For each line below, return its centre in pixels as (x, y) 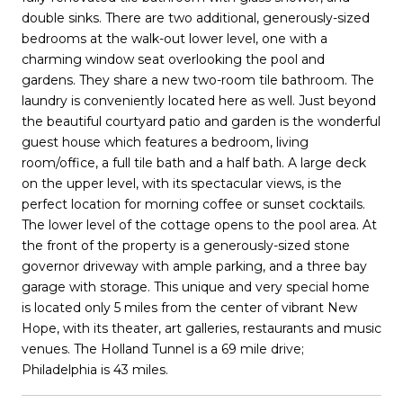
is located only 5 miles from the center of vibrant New (189, 307)
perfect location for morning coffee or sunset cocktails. (193, 204)
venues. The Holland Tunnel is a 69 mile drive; (163, 349)
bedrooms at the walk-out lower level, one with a (175, 38)
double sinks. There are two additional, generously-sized (196, 18)
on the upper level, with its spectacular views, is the (182, 183)
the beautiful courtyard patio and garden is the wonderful (201, 121)
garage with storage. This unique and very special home (196, 287)
